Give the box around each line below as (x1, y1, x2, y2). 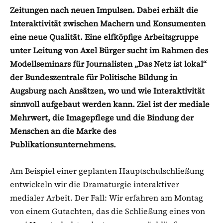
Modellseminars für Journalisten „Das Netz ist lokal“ (10, 58, 209, 69)
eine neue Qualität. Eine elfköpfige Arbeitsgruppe (10, 31, 199, 42)
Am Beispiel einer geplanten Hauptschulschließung (10, 165, 204, 176)
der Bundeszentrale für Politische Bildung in (10, 71, 177, 83)
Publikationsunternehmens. (10, 138, 116, 150)
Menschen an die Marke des (10, 125, 116, 136)
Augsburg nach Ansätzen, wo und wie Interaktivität (10, 85, 205, 96)
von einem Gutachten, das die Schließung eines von (10, 205, 205, 217)
